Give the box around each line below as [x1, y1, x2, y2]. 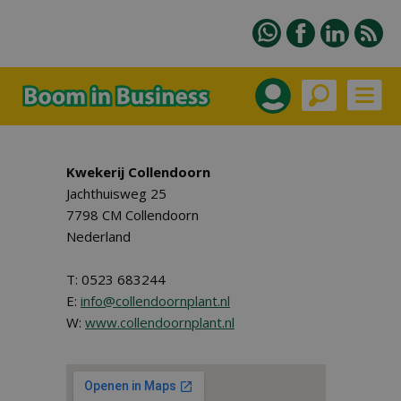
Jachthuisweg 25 [66, 184, 166, 202]
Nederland [66, 227, 131, 245]
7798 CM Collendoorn [66, 206, 199, 224]
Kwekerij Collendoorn [66, 163, 210, 181]
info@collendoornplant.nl [81, 292, 230, 310]
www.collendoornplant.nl [85, 313, 235, 331]
